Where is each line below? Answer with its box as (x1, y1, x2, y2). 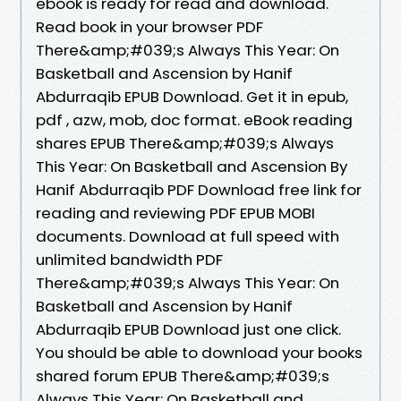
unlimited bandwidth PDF (36, 248, 223, 270)
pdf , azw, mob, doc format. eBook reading (36, 108, 353, 131)
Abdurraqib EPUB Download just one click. (36, 318, 341, 340)
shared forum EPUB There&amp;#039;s (36, 364, 329, 387)
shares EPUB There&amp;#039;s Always (36, 132, 334, 154)
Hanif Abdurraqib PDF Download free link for (36, 178, 362, 200)
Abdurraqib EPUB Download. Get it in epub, (36, 85, 348, 107)
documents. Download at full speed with (36, 225, 339, 247)
